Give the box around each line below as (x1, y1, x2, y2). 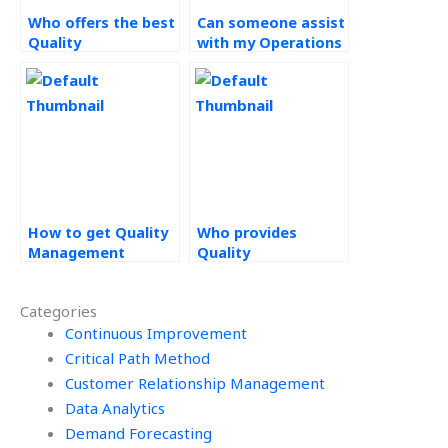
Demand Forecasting (65, 423, 212, 443)
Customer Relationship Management (65, 373, 325, 393)
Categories (20, 301, 97, 321)
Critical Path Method (65, 348, 210, 368)
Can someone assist (197, 13, 345, 32)
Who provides (197, 223, 297, 242)
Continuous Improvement (65, 323, 247, 343)
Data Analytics (65, 398, 165, 418)
